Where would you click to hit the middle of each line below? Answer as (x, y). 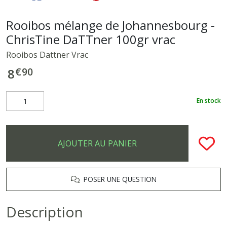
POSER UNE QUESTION (118, 179)
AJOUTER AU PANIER (97, 143)
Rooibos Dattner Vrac (47, 54)
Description (45, 212)
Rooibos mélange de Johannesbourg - (110, 25)
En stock (209, 101)
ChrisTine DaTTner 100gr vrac (91, 39)
